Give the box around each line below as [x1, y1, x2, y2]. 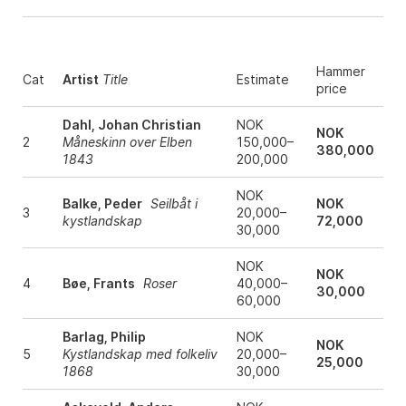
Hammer [315, 63, 365, 80]
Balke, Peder [62, 196, 142, 212]
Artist [62, 72, 99, 88]
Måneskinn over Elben [62, 134, 192, 150]
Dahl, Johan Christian [62, 117, 201, 133]
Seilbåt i [150, 196, 198, 212]
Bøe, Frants [62, 275, 135, 292]
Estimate [236, 72, 289, 88]
